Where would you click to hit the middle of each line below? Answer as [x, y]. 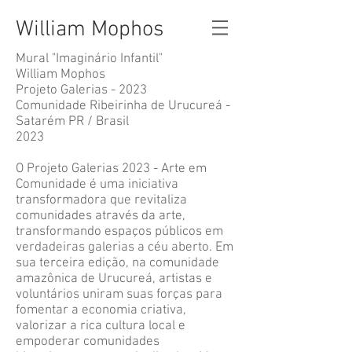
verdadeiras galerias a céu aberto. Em [125, 247]
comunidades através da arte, [101, 216]
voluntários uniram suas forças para [119, 295]
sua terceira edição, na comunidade [117, 263]
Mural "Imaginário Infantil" [91, 59]
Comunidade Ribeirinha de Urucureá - [123, 106]
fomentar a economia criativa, [101, 310]
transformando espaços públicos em [119, 232]
